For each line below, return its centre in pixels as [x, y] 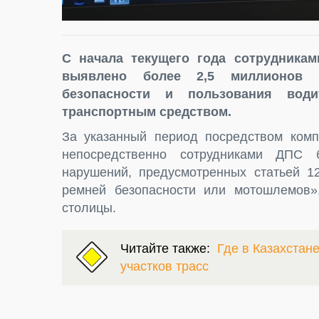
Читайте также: [169, 249]
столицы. [89, 208]
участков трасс [164, 267]
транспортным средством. [147, 112]
